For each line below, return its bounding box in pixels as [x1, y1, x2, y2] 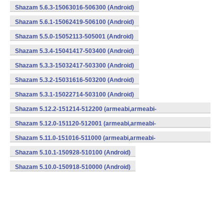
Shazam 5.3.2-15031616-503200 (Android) [15, 76, 134, 83]
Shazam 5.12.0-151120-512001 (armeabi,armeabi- [15, 120, 156, 127]
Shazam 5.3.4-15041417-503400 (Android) [15, 47, 134, 54]
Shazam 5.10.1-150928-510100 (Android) [15, 149, 130, 156]
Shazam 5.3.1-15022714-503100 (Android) [15, 91, 134, 98]
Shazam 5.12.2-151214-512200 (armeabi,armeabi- [15, 105, 156, 112]
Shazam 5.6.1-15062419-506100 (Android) [15, 18, 134, 25]
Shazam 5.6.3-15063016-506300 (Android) [15, 4, 134, 11]
